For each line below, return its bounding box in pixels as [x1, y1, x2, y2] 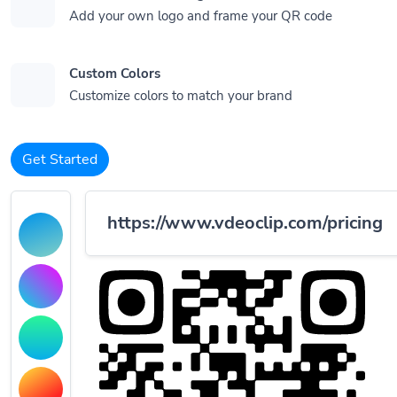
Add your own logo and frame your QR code [69, 7, 332, 25]
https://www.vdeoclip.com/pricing [107, 211, 383, 235]
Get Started [22, 150, 97, 169]
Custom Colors [69, 65, 160, 82]
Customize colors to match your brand [69, 87, 292, 105]
